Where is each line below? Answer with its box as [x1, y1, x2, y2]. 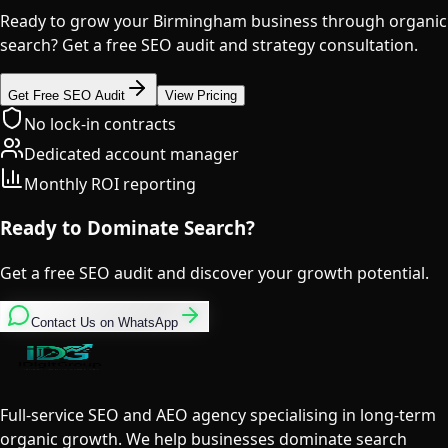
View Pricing [165, 87, 237, 103]
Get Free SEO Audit [8, 87, 125, 103]
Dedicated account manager [24, 142, 239, 165]
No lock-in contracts [24, 112, 176, 135]
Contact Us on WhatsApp [31, 315, 178, 331]
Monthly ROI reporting [24, 172, 196, 195]
